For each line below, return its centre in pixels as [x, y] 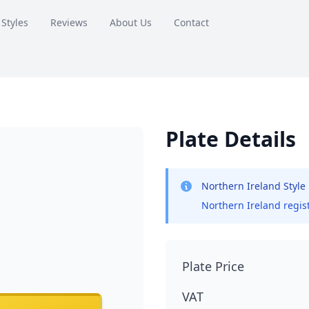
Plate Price [213, 266]
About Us [130, 22]
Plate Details [231, 139]
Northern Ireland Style [253, 186]
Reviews [69, 22]
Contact [191, 22]
